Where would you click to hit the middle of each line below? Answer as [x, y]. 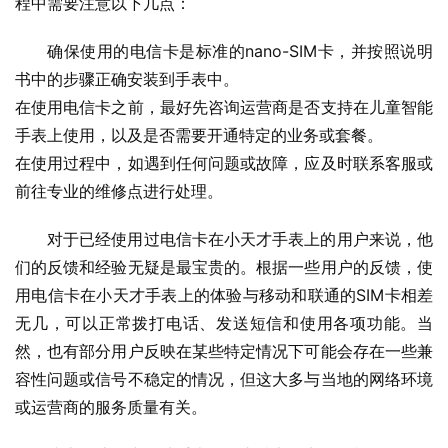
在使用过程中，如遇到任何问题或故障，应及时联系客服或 [224, 163]
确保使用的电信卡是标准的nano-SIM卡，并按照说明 [240, 51]
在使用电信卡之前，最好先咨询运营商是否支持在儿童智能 [224, 107]
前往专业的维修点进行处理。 [119, 191]
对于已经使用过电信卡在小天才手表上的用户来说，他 [240, 239]
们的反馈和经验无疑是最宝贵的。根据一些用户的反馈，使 [224, 267]
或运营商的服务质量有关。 [111, 407]
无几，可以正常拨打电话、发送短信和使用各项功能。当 [224, 323]
